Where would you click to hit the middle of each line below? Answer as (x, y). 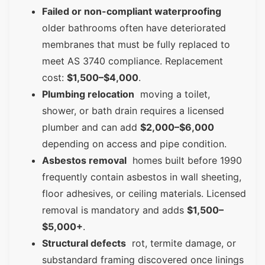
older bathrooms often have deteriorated (134, 28)
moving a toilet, (172, 94)
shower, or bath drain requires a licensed (133, 111)
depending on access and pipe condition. (134, 144)
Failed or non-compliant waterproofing (132, 12)
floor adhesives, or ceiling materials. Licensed (144, 194)
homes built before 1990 (184, 161)
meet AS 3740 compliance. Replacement (132, 61)
